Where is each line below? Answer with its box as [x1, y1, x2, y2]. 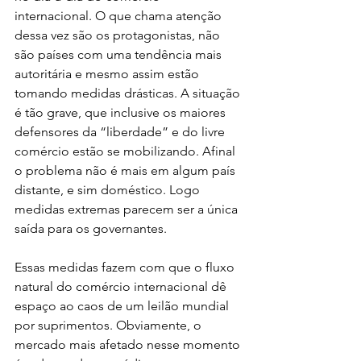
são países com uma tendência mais [15, 46, 225, 62]
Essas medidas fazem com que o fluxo [15, 259, 238, 275]
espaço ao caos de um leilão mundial [15, 297, 232, 313]
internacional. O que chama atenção [15, 7, 225, 23]
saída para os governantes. [15, 220, 170, 236]
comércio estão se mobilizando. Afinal [15, 143, 239, 159]
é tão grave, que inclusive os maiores [15, 104, 229, 120]
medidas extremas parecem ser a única [15, 201, 241, 217]
